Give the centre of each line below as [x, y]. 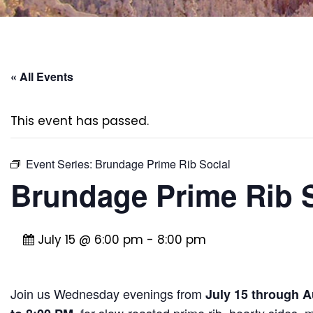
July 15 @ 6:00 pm [90, 240]
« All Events [42, 77]
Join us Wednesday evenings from [108, 294]
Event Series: [60, 164]
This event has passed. [80, 121]
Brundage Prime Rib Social [163, 164]
